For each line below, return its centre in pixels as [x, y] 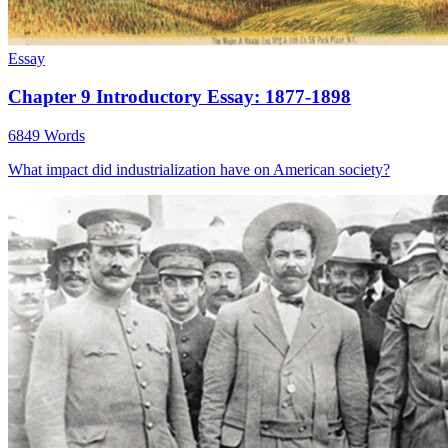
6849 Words [46, 135]
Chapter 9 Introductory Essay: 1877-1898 [179, 97]
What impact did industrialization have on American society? [199, 169]
